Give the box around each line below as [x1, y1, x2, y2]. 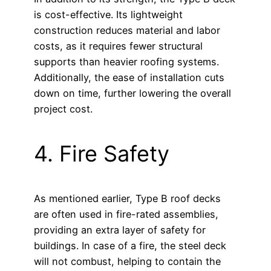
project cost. [34, 103, 93, 116]
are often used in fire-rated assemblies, [34, 208, 218, 221]
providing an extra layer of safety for [34, 224, 206, 237]
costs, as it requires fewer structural [34, 40, 203, 53]
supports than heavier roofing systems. [34, 56, 219, 68]
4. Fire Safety [34, 140, 169, 168]
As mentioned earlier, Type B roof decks [34, 192, 221, 205]
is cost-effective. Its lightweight [34, 8, 183, 21]
